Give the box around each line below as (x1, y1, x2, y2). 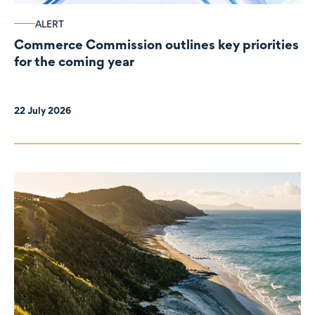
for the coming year (14, 53, 134, 70)
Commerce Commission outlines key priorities (14, 36, 299, 53)
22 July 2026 (14, 104, 73, 116)
